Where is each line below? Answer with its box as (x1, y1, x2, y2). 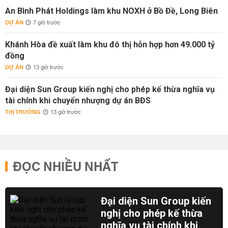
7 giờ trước (33, 18, 61, 28)
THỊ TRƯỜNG (5, 107, 41, 118)
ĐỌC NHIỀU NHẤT (13, 156, 119, 179)
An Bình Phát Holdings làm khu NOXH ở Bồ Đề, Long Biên (5, 6, 218, 16)
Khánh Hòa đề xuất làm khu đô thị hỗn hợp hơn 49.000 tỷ (5, 40, 215, 49)
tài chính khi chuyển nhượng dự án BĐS (5, 96, 151, 105)
